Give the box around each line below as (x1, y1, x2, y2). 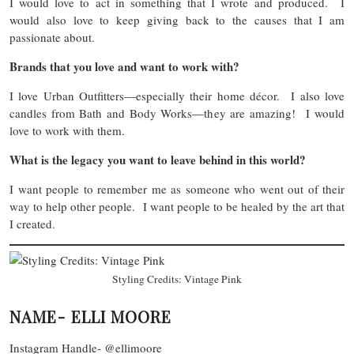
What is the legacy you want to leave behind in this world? (9, 150, 306, 168)
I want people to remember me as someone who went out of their (9, 180, 345, 197)
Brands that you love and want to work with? (9, 57, 239, 75)
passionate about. (9, 28, 103, 45)
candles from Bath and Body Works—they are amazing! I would (9, 104, 345, 121)
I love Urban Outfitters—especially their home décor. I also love (9, 87, 345, 104)
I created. (9, 215, 63, 232)
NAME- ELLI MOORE (9, 306, 171, 328)
